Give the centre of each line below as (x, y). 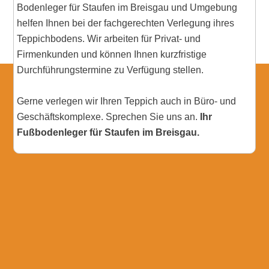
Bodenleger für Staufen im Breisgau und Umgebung (127, 7)
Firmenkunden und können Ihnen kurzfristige (112, 54)
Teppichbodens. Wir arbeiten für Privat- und (109, 38)
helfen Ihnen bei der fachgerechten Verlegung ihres (126, 23)
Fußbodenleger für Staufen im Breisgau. (108, 132)
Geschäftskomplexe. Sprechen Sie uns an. (109, 116)
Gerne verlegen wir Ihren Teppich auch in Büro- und (127, 101)
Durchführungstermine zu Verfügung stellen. (110, 70)
